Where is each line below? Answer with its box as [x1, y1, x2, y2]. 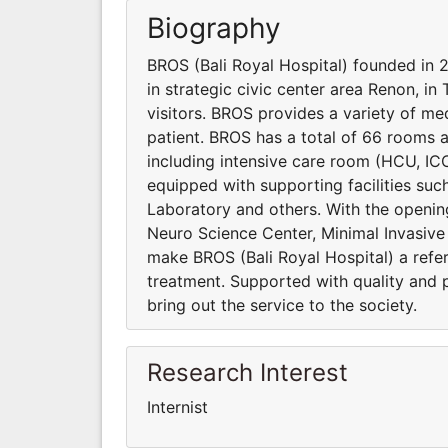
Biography [147, 10, 281, 45]
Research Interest [147, 357, 348, 387]
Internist [147, 396, 208, 417]
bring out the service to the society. [147, 294, 417, 315]
